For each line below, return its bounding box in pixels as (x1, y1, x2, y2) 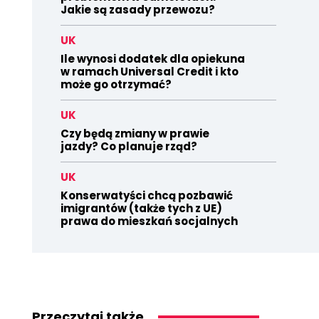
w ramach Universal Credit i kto (60, 64, 239, 79)
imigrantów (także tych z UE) (60, 201, 222, 216)
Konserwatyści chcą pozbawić (60, 188, 233, 203)
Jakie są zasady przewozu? (60, 2, 215, 17)
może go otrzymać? (60, 77, 172, 92)
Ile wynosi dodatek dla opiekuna (60, 51, 245, 66)
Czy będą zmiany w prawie (60, 126, 209, 141)
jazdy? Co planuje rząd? (60, 139, 197, 154)
